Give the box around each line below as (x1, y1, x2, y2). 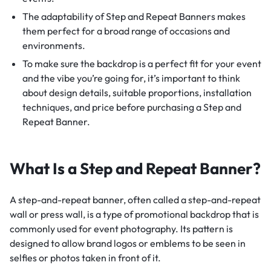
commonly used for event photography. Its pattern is (10, 222, 233, 235)
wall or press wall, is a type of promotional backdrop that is (10, 207, 259, 220)
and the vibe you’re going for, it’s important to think (22, 72, 240, 85)
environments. (22, 39, 85, 52)
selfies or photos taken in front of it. (10, 251, 161, 264)
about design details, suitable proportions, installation (22, 87, 252, 99)
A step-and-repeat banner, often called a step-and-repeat (10, 193, 261, 206)
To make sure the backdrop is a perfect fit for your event (22, 57, 261, 70)
